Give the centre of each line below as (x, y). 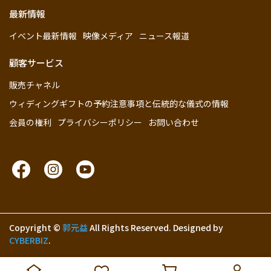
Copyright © (35, 227)
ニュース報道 (164, 36)
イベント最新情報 (43, 36)
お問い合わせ (174, 122)
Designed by (198, 227)
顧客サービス (36, 63)
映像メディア (108, 36)
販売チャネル (34, 85)
